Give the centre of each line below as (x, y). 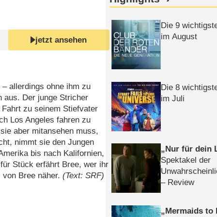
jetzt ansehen (61, 40)
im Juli (173, 98)
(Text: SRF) (84, 175)
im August (179, 37)
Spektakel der (186, 160)
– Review (178, 183)
